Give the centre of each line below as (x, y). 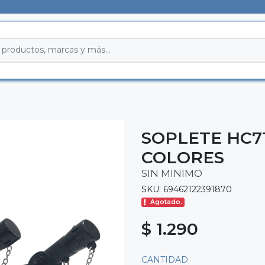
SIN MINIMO (172, 173)
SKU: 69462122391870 (187, 189)
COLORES (183, 157)
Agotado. (167, 202)
